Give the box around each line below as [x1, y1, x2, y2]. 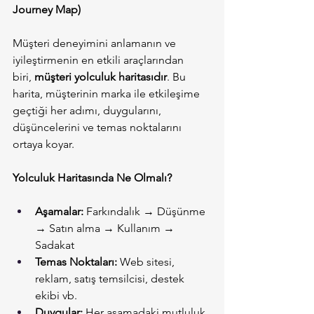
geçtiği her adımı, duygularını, [13, 104, 164, 118]
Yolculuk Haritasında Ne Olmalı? [13, 171, 172, 185]
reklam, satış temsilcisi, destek [35, 272, 187, 286]
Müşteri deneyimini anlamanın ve [13, 36, 179, 50]
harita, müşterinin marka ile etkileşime [13, 87, 203, 101]
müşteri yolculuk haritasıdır [34, 70, 167, 84]
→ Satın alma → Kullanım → [35, 221, 177, 235]
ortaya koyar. [13, 137, 74, 151]
